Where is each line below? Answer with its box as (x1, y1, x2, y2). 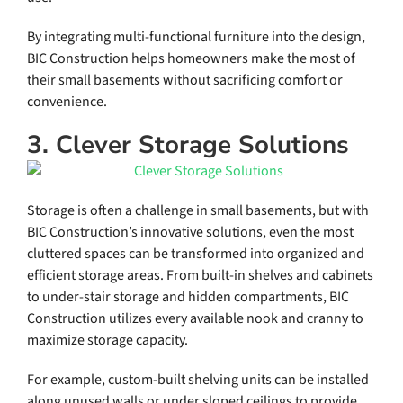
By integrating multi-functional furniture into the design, (26, 27, 365, 48)
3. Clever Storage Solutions (26, 128, 349, 163)
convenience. (26, 92, 107, 112)
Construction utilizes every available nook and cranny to (26, 309, 363, 329)
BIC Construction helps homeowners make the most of (26, 49, 355, 69)
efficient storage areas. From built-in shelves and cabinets (26, 265, 373, 286)
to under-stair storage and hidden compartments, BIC (26, 287, 349, 308)
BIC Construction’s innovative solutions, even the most (26, 222, 354, 243)
